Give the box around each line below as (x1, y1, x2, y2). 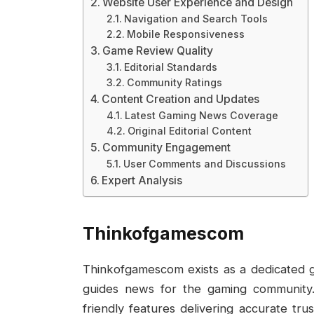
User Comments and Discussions (123, 158, 287, 170)
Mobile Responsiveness (127, 28, 245, 41)
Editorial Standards (124, 61, 218, 74)
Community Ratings (127, 76, 223, 89)
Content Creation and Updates (101, 93, 259, 107)
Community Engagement (102, 141, 231, 155)
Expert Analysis (101, 174, 182, 188)
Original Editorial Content (128, 125, 252, 137)
